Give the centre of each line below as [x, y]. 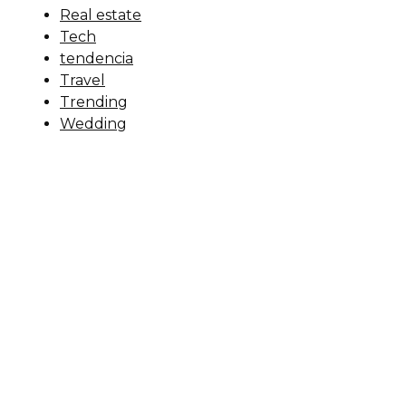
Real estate [101, 14]
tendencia [97, 58]
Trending [94, 101]
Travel [82, 80]
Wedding [93, 123]
